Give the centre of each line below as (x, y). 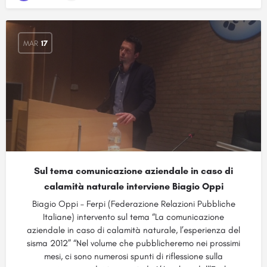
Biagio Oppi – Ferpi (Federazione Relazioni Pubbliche (133, 204)
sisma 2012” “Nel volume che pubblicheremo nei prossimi (133, 243)
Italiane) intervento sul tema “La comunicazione (133, 217)
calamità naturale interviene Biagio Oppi (133, 186)
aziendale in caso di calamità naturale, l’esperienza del (133, 230)
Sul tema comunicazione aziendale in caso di (133, 171)
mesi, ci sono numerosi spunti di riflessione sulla (133, 256)
